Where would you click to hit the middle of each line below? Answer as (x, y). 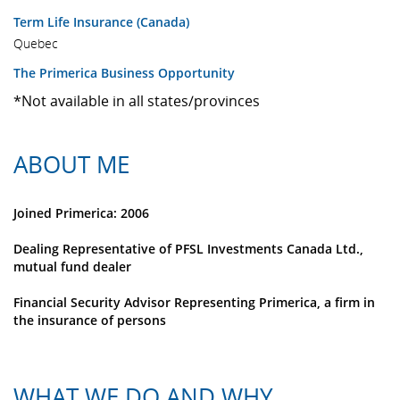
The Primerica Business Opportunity (124, 73)
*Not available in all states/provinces (137, 101)
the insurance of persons (90, 320)
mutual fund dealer (72, 267)
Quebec (36, 43)
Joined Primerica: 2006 (81, 213)
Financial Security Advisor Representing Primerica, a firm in (194, 302)
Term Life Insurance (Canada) (101, 22)
